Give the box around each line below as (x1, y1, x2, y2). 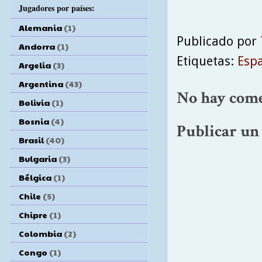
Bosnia (19, 115, 49, 127)
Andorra (19, 40, 55, 52)
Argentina (19, 77, 63, 89)
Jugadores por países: (19, 1, 95, 14)
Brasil (19, 133, 44, 146)
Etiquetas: (177, 54, 237, 69)
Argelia (19, 58, 51, 71)
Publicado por (177, 33, 260, 49)
